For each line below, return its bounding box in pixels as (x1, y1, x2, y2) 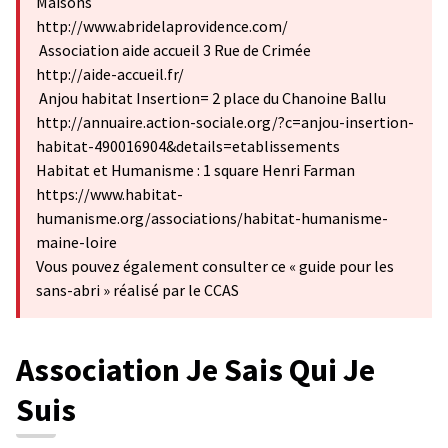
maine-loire (36, 232, 117, 252)
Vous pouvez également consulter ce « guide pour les (36, 256, 394, 276)
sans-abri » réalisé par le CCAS (36, 280, 239, 300)
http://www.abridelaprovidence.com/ (36, 16, 288, 36)
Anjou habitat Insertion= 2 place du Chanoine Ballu (36, 88, 386, 108)
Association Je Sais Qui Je (16, 350, 375, 390)
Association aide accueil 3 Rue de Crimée (36, 40, 311, 60)
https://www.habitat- (36, 184, 183, 204)
